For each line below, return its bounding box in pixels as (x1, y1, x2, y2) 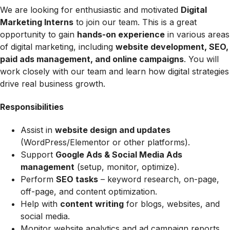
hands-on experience (77, 29, 165, 40)
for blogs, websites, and (124, 199, 220, 209)
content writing (60, 199, 124, 209)
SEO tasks (56, 174, 98, 185)
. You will (184, 53, 219, 64)
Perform (21, 174, 56, 185)
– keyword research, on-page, (98, 174, 219, 185)
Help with (21, 199, 60, 209)
